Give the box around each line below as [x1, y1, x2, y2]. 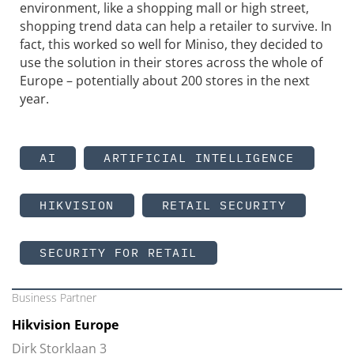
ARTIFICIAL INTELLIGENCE [104, 149, 295, 165]
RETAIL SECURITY [161, 197, 286, 213]
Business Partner [12, 289, 96, 305]
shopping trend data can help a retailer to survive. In [20, 17, 332, 35]
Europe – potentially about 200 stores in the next [20, 71, 310, 89]
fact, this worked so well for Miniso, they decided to [20, 35, 323, 53]
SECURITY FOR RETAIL [40, 244, 198, 260]
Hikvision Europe [12, 315, 119, 333]
